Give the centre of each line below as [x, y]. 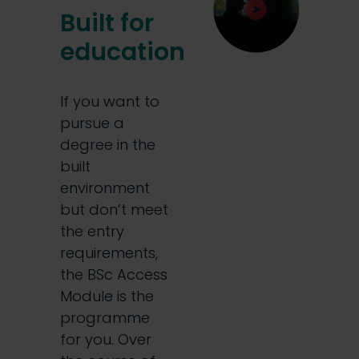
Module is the [107, 296]
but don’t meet [114, 210]
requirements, [109, 253]
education [123, 52]
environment [105, 188]
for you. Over [106, 339]
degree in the [108, 145]
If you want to [110, 101]
